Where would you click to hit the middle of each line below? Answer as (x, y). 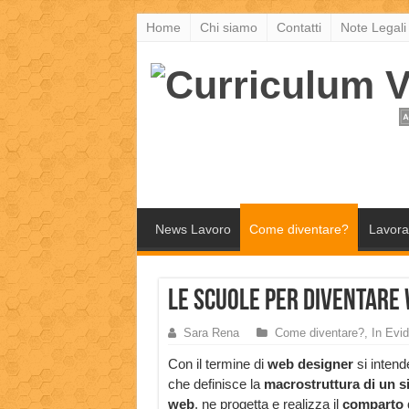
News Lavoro (193, 230)
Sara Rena (211, 333)
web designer (308, 364)
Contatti (299, 27)
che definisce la (215, 384)
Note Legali (373, 27)
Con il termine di (215, 364)
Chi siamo (228, 27)
